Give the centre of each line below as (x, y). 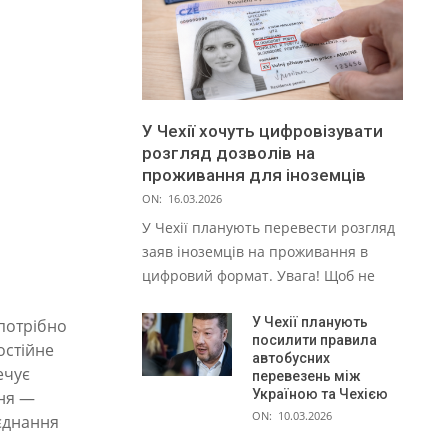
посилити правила (314, 340)
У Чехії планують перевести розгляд (268, 228)
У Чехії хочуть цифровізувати (262, 131)
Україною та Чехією (320, 394)
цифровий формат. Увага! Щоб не (258, 276)
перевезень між (306, 376)
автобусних (291, 358)
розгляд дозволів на (228, 153)
